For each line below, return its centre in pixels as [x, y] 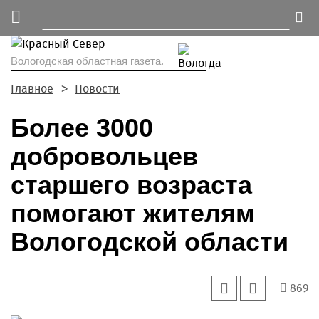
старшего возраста [131, 185]
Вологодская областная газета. [87, 61]
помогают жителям [133, 213]
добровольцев [104, 156]
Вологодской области [150, 242]
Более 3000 [82, 128]
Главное [32, 89]
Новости [97, 89]
